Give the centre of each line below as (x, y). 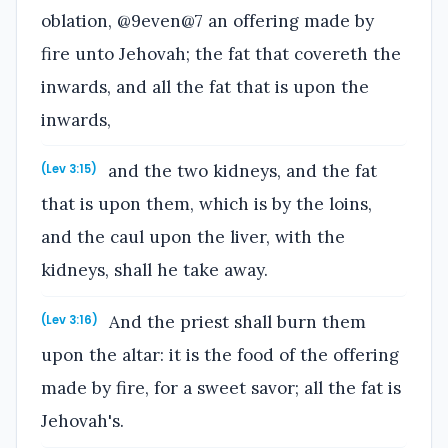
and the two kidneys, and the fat (240, 171)
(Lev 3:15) (69, 169)
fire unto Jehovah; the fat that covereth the (221, 53)
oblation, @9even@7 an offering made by (207, 20)
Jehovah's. (82, 420)
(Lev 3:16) (69, 319)
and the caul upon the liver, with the (193, 237)
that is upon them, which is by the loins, (206, 204)
